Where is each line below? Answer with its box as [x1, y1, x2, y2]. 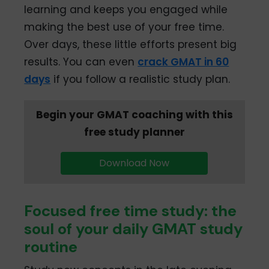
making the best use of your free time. [24, 19, 225, 34]
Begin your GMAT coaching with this [35, 107, 233, 122]
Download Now [99, 156, 170, 171]
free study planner [83, 124, 185, 139]
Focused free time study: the [24, 201, 237, 222]
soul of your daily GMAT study [24, 219, 243, 240]
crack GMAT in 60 [138, 54, 229, 69]
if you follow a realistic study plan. [50, 71, 231, 86]
